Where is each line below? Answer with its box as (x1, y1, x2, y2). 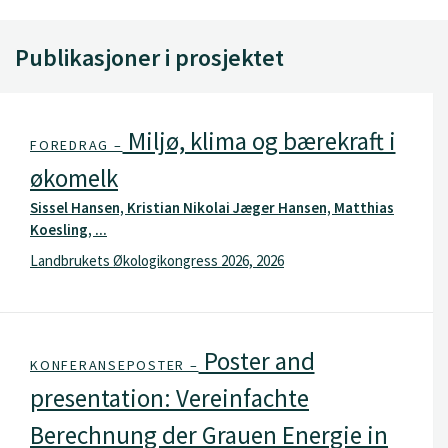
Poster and (198, 344, 315, 377)
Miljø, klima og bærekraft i (122, 124, 396, 157)
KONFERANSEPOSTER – (30, 355, 199, 374)
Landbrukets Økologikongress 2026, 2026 (30, 251, 284, 270)
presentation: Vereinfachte (30, 381, 309, 414)
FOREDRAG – (30, 135, 123, 154)
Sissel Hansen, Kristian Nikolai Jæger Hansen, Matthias (30, 197, 394, 217)
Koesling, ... (30, 219, 107, 239)
